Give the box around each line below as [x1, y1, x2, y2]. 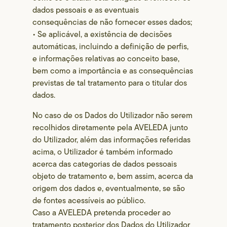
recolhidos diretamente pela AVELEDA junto [32, 122, 188, 133]
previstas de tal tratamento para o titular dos [32, 77, 187, 89]
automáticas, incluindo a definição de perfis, [32, 41, 189, 52]
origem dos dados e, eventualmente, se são [32, 182, 185, 194]
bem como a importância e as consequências [32, 65, 194, 77]
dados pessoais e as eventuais [32, 4, 139, 16]
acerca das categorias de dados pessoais [32, 158, 177, 170]
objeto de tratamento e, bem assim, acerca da [32, 170, 194, 182]
